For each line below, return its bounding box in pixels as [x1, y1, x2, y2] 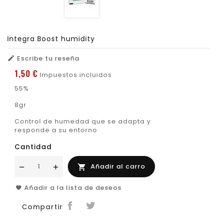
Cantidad [15, 142, 52, 152]
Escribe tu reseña [15, 54, 79, 63]
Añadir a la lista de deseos [24, 183, 122, 193]
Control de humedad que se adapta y [15, 117, 151, 126]
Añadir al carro [91, 162, 145, 171]
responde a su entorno [15, 125, 97, 135]
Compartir [22, 201, 63, 212]
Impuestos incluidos [38, 70, 112, 80]
